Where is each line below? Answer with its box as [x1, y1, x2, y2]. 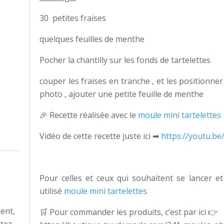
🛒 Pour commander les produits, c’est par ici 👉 [39, 206, 218, 217]
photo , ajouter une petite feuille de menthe [39, 88, 207, 99]
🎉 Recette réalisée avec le [39, 109, 138, 120]
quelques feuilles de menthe [39, 33, 146, 44]
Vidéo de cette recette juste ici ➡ [39, 130, 161, 141]
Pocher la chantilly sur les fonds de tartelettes [39, 54, 210, 65]
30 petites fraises [39, 12, 108, 23]
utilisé [39, 185, 64, 196]
